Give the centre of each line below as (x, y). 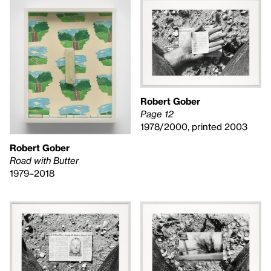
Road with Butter (44, 161)
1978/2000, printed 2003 (194, 126)
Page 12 (157, 113)
